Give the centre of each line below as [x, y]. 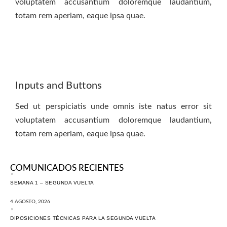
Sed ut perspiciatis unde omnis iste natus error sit [113, 107]
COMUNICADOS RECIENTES [67, 168]
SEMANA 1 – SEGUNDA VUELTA [52, 182]
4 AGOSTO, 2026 [30, 201]
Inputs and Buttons [59, 86]
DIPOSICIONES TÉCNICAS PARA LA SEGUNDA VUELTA [83, 218]
